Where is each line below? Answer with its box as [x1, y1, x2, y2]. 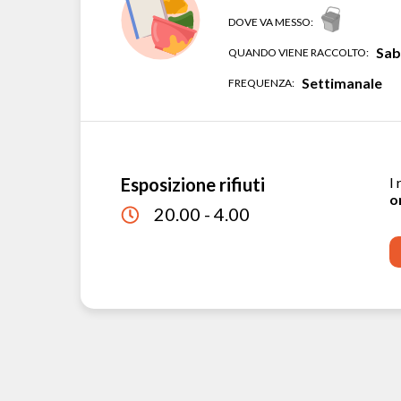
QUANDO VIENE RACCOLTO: [227, 46, 369, 59]
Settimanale [301, 74, 382, 91]
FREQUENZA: [227, 76, 294, 90]
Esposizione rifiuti [120, 174, 265, 195]
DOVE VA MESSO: [227, 15, 313, 29]
